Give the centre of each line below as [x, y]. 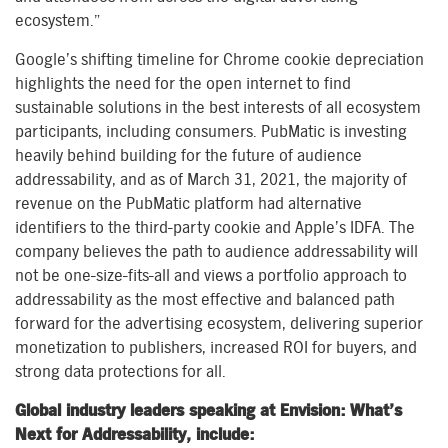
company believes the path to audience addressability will [216, 251]
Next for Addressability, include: [134, 434]
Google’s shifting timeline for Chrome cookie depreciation [219, 59]
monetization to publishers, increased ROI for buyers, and [216, 347]
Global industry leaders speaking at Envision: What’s [208, 410]
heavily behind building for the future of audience [188, 155]
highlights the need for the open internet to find [183, 83]
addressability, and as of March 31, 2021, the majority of [211, 179]
